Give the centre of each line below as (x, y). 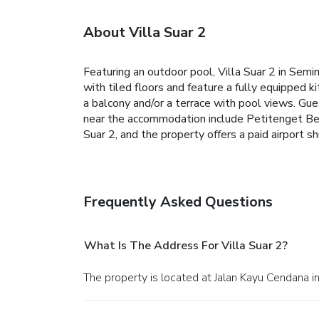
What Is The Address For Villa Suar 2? (186, 245)
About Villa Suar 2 (145, 32)
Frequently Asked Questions (178, 202)
